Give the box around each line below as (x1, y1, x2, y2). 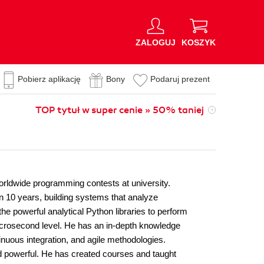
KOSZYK (181, 37, 216, 47)
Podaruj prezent (150, 74, 210, 84)
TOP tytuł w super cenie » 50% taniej (35, 104, 204, 116)
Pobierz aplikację (18, 74, 81, 84)
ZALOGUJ (136, 37, 176, 47)
